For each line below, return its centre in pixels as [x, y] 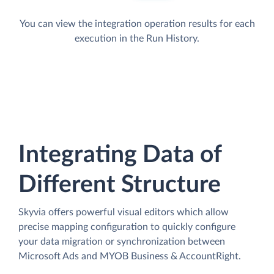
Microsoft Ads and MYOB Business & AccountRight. [130, 256]
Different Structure [120, 185]
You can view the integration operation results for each [137, 24]
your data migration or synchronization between [122, 241]
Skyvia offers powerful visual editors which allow [124, 212]
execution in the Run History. [137, 38]
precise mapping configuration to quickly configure [127, 227]
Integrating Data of [120, 155]
